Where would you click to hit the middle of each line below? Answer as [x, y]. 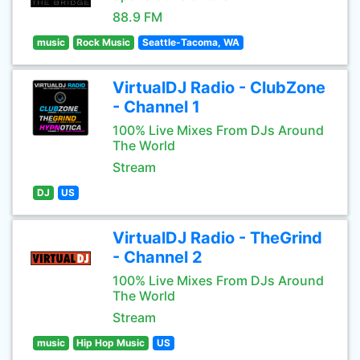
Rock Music [104, 42]
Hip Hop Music [111, 343]
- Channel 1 [156, 107]
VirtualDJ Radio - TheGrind [217, 238]
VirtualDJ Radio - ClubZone [219, 88]
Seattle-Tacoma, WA [190, 42]
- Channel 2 [157, 257]
